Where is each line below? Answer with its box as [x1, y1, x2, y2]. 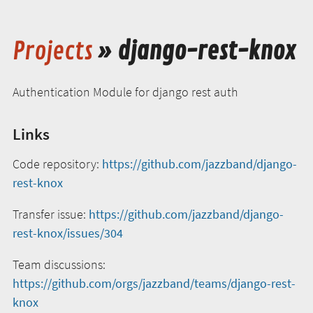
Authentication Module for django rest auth [13, 83, 238, 100]
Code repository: [13, 155, 102, 172]
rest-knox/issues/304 [13, 224, 123, 241]
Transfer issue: [13, 205, 89, 222]
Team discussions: [13, 256, 105, 272]
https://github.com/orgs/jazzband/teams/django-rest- [13, 275, 296, 291]
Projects [13, 36, 93, 67]
